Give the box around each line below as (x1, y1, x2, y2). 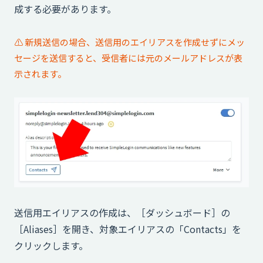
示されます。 (14, 67, 66, 80)
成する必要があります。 (14, 2, 116, 16)
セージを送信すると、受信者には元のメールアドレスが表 (14, 51, 242, 64)
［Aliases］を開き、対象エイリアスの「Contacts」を (14, 221, 241, 236)
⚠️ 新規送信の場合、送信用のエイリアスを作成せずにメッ (14, 35, 245, 48)
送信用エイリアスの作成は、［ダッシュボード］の (14, 205, 230, 220)
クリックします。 (14, 238, 88, 252)
